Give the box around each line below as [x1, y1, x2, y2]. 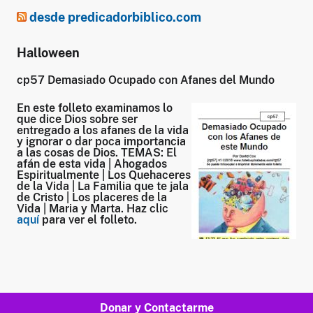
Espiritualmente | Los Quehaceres [17, 168, 191, 182]
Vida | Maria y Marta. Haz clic [17, 201, 168, 215]
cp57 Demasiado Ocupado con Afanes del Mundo [17, 73, 275, 87]
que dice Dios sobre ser [17, 112, 138, 126]
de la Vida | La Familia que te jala [17, 179, 189, 193]
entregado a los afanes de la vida [17, 123, 189, 137]
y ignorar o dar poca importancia [17, 134, 186, 148]
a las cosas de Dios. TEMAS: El [17, 145, 177, 159]
